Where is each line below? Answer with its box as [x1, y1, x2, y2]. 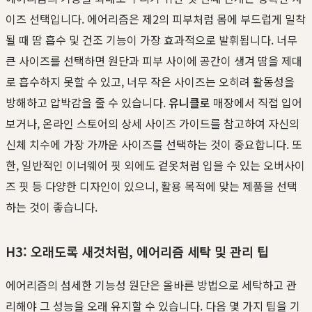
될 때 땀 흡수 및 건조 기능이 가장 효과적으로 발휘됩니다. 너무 [6, 31, 297, 49]
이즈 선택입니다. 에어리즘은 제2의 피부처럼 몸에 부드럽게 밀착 [6, 10, 306, 28]
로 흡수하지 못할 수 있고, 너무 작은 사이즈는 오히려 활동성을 [6, 73, 295, 91]
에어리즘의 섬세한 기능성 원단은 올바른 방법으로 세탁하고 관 [6, 276, 297, 293]
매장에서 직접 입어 [210, 94, 302, 111]
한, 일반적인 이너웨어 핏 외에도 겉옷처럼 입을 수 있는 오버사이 [6, 157, 305, 174]
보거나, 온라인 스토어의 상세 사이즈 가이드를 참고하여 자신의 [6, 115, 299, 132]
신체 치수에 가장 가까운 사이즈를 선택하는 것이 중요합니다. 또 [6, 136, 302, 153]
